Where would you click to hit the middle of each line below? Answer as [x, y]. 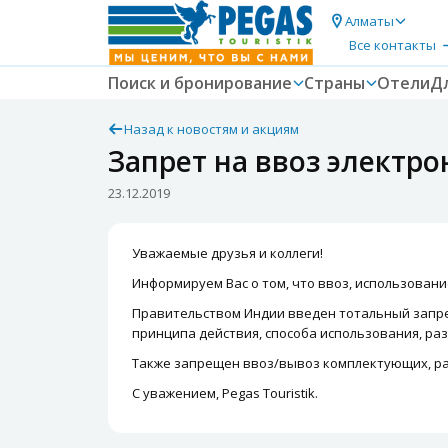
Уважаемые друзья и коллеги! [227, 253]
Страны [334, 83]
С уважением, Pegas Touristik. [225, 393]
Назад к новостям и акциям [211, 129]
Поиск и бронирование [200, 83]
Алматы [369, 20]
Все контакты [392, 44]
